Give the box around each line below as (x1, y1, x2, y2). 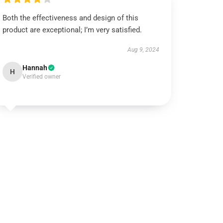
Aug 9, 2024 (127, 46, 159, 53)
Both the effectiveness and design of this (2, 13, 139, 22)
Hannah (22, 64, 48, 72)
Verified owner (22, 73, 61, 80)
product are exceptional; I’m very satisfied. (2, 25, 142, 34)
